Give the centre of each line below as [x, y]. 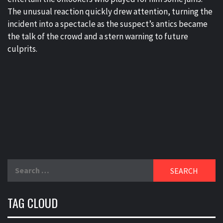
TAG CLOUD [33, 203]
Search [19, 165]
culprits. [22, 49]
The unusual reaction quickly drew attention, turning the [110, 12]
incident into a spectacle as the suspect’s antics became [108, 24]
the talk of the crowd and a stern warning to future [98, 37]
